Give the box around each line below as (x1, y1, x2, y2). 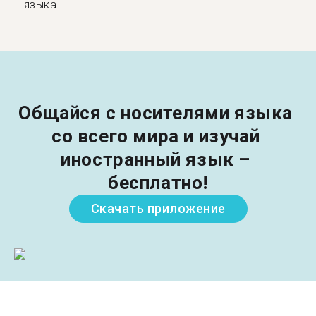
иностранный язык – (61, 148, 255, 170)
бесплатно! (108, 171, 208, 193)
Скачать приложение (90, 200, 226, 216)
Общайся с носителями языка (18, 102, 298, 123)
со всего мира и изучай (51, 125, 265, 147)
